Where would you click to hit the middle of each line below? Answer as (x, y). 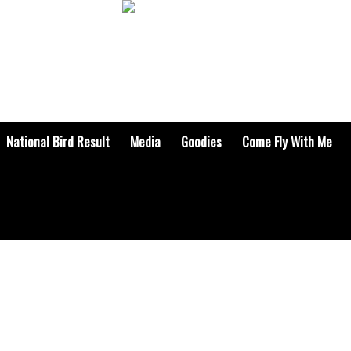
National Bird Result (58, 141)
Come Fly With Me (287, 141)
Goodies (201, 141)
